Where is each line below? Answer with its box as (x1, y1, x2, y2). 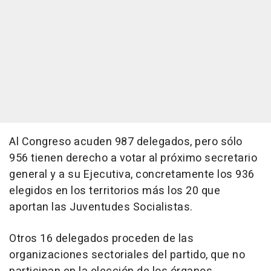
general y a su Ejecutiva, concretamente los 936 (9, 166, 255, 183)
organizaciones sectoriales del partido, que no (9, 247, 245, 263)
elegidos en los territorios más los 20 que (9, 183, 220, 199)
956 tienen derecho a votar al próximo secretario (9, 150, 257, 166)
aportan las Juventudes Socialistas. (9, 199, 193, 215)
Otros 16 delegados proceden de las (9, 230, 194, 247)
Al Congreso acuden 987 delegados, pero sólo (9, 134, 243, 150)
